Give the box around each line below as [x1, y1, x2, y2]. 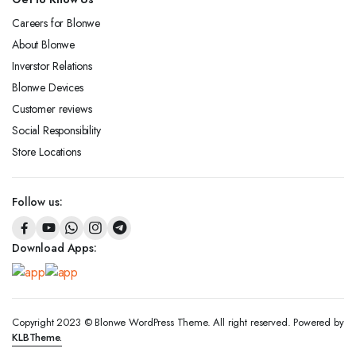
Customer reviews [12, 100, 92, 117]
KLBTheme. [12, 330, 62, 346]
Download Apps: [12, 239, 97, 256]
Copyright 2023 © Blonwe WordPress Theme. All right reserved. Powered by [12, 315, 344, 331]
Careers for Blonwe [12, 14, 101, 31]
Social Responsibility [12, 122, 101, 138]
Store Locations [12, 143, 81, 160]
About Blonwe [12, 36, 75, 52]
